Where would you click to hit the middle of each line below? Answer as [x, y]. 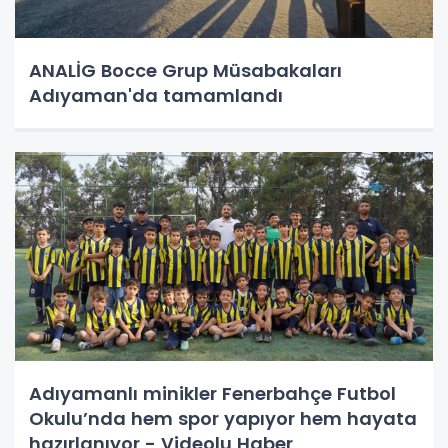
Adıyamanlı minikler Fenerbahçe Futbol [212, 394]
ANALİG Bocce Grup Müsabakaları [185, 71]
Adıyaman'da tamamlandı [156, 96]
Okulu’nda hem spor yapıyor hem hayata [223, 419]
